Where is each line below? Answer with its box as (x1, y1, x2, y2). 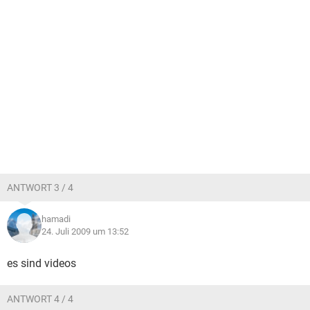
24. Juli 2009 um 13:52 (42, 226, 129, 237)
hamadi (42, 214, 71, 224)
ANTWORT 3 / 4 (7, 182, 73, 193)
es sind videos (7, 257, 76, 270)
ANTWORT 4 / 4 (7, 293, 73, 304)
